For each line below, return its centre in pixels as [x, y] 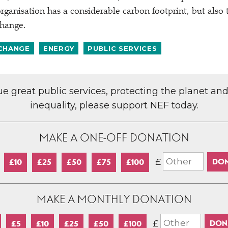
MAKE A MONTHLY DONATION [114, 199]
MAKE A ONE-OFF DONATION [114, 138]
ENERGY [59, 48]
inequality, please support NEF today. [114, 105]
